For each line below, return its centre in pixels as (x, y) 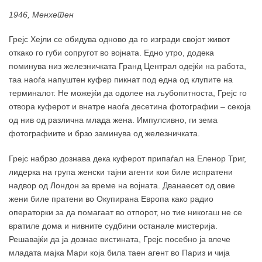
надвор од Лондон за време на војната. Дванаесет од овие (122, 186)
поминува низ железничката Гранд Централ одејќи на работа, (127, 66)
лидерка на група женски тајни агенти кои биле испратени (121, 172)
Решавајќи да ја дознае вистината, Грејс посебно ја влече (120, 239)
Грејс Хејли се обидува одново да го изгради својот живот (119, 39)
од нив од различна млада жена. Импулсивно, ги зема (113, 120)
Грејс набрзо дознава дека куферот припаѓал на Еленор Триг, (127, 159)
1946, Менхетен (41, 14)
